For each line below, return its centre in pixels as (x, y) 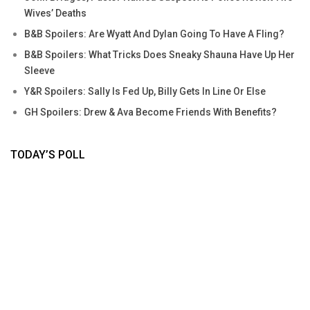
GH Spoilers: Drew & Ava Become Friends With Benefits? (151, 112)
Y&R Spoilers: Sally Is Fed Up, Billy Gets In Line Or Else (145, 92)
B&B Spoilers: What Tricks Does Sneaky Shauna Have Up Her (159, 55)
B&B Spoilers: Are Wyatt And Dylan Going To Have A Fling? (154, 34)
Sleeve (39, 71)
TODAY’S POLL (48, 155)
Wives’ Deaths (55, 13)
